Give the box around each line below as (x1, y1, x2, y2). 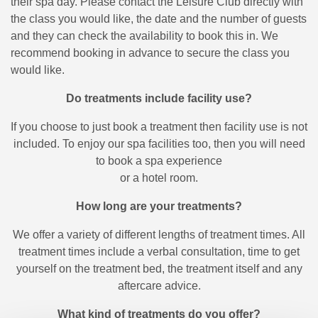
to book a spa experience (96, 154, 222, 167)
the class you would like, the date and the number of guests (11, 12, 307, 25)
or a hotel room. (120, 171, 198, 184)
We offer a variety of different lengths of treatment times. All (13, 228, 305, 241)
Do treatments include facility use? (66, 92, 252, 104)
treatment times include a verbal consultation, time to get (18, 245, 300, 258)
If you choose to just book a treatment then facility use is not (11, 120, 307, 133)
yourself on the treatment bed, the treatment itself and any (16, 262, 302, 275)
